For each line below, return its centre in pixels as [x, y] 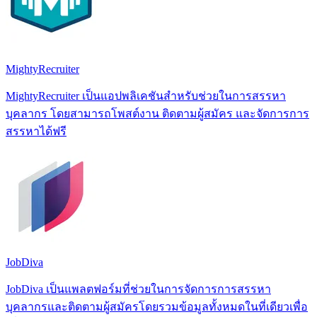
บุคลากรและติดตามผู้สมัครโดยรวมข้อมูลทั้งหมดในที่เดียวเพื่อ [157, 306]
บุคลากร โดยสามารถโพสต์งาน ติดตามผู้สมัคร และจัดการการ [157, 113]
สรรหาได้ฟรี [36, 131]
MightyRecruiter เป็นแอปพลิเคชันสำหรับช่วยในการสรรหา [146, 96]
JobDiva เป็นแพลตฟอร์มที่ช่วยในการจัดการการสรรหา [138, 289]
